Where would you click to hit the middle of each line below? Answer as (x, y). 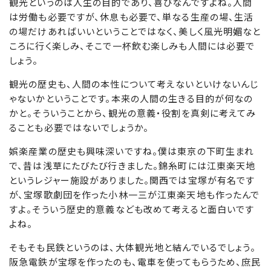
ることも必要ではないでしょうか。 (79, 128)
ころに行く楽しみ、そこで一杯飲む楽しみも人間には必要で (132, 46)
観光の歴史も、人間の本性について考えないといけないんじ (134, 84)
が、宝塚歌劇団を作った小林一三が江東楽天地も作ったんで (135, 195)
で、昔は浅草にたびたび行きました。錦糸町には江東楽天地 (132, 166)
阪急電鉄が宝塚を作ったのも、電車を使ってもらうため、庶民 (135, 262)
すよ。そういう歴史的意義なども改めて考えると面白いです (132, 209)
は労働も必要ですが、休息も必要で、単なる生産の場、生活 (132, 17)
